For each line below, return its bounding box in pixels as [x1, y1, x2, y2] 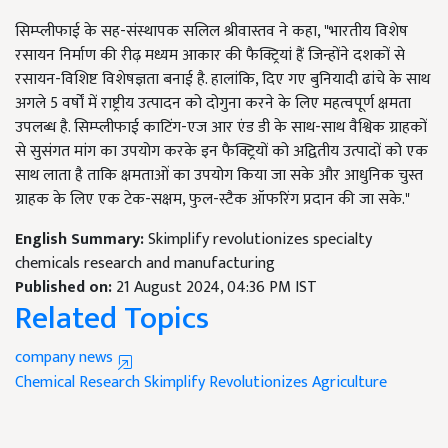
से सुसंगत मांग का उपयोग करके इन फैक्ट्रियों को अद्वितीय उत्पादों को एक [15, 138, 428, 166]
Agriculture [312, 369, 387, 397]
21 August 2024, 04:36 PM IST [116, 274, 317, 302]
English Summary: [15, 226, 148, 254]
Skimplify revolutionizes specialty [148, 226, 372, 254]
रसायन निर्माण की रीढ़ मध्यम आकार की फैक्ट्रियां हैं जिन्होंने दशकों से [15, 42, 405, 70]
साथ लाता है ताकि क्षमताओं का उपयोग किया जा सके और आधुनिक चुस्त [15, 162, 423, 190]
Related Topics [15, 292, 209, 346]
